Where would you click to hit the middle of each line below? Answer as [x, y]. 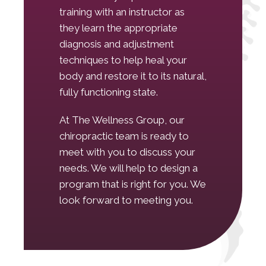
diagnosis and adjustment [117, 44]
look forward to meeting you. [126, 200]
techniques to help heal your [123, 60]
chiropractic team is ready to [124, 136]
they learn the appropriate [118, 28]
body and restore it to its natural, [133, 76]
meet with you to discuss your [127, 152]
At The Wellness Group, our [122, 120]
